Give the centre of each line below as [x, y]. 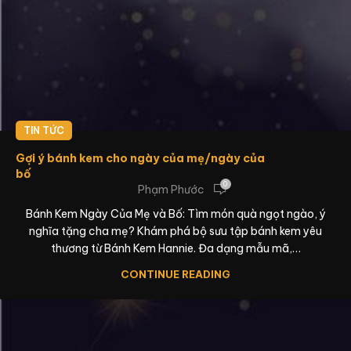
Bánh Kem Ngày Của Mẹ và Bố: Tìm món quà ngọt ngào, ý [175, 214]
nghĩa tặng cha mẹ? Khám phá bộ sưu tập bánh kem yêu [175, 231]
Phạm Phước [171, 189]
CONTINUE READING [175, 274]
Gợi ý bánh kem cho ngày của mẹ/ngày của [140, 158]
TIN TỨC [44, 130]
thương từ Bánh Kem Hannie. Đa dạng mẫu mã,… [175, 248]
